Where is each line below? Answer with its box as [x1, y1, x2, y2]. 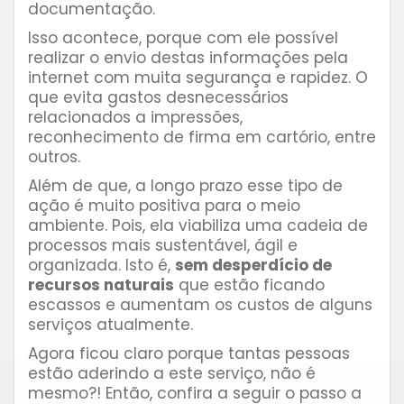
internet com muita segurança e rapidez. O [28, 67, 368, 89]
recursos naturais [28, 274, 174, 297]
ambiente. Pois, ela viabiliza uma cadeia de [28, 215, 368, 237]
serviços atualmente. [28, 314, 197, 336]
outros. [28, 146, 85, 169]
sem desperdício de [175, 254, 332, 277]
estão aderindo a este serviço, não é [28, 363, 316, 385]
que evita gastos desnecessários [28, 87, 289, 109]
